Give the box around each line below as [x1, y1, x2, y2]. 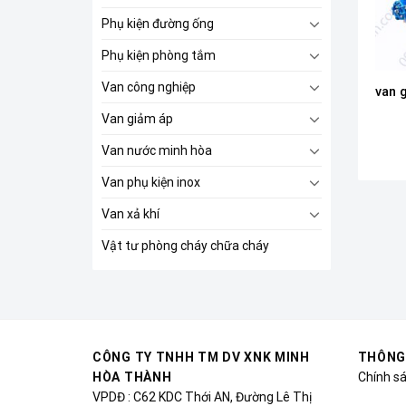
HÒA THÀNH [92, 370, 172, 384]
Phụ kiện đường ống [101, 16, 214, 31]
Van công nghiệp [101, 80, 196, 94]
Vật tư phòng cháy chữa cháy [101, 238, 269, 253]
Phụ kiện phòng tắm [101, 48, 216, 63]
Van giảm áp [101, 111, 173, 126]
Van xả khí [101, 207, 159, 221]
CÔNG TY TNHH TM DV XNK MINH [92, 350, 310, 364]
